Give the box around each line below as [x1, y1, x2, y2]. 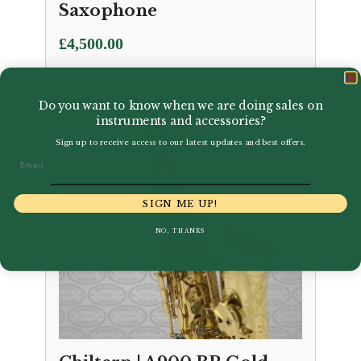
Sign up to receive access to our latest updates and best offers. [56, 138, 305, 147]
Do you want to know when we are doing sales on [38, 98, 323, 113]
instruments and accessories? [96, 114, 265, 128]
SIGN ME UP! [143, 197, 218, 210]
